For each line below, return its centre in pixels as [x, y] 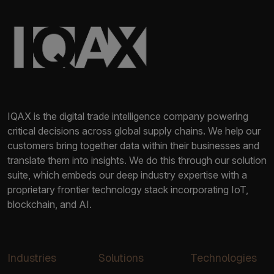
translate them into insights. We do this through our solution [137, 160]
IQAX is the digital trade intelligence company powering [128, 116]
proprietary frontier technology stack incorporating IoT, [128, 189]
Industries [32, 257]
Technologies [223, 257]
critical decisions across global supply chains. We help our [134, 131]
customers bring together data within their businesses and [133, 145]
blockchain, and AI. [50, 204]
